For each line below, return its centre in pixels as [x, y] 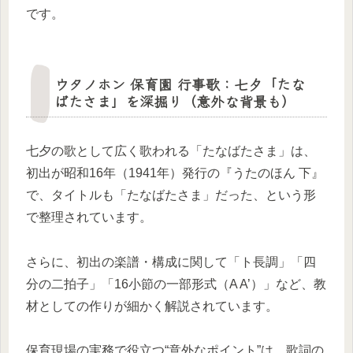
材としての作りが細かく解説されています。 [152, 306]
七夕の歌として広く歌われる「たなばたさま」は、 [171, 150]
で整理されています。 [89, 217]
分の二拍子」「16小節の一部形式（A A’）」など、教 [176, 284]
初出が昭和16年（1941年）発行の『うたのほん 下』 [175, 173]
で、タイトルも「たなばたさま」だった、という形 [171, 195]
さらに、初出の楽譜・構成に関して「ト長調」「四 [171, 262]
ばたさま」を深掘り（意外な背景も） [175, 100]
